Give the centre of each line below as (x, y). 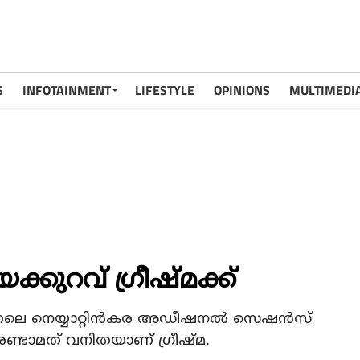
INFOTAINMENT (67, 90)
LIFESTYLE (165, 90)
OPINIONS (242, 90)
